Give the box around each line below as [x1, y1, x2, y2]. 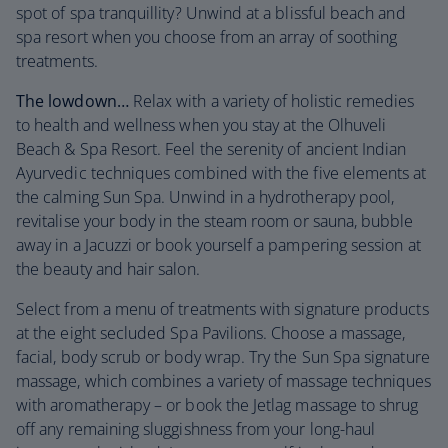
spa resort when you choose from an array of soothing [16, 26, 398, 48]
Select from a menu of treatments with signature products [16, 298, 429, 320]
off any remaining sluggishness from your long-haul [16, 418, 376, 440]
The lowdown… [16, 90, 129, 112]
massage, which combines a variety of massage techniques [16, 370, 432, 392]
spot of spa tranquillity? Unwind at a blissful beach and [16, 2, 406, 24]
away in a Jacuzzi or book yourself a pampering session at [16, 234, 421, 256]
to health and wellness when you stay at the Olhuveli [16, 114, 387, 136]
